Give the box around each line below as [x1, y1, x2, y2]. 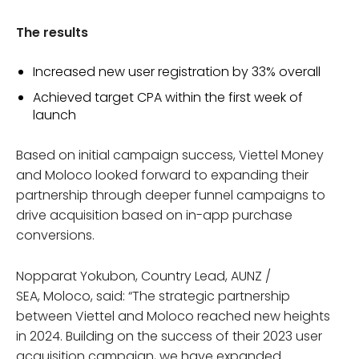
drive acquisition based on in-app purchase [16, 205, 292, 224]
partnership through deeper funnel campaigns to [16, 185, 325, 204]
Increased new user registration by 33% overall [33, 62, 321, 81]
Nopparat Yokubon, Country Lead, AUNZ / [16, 266, 271, 285]
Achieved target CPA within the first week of [33, 87, 303, 107]
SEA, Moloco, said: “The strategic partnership [16, 286, 290, 305]
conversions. [16, 225, 95, 244]
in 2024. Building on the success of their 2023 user [16, 326, 322, 345]
